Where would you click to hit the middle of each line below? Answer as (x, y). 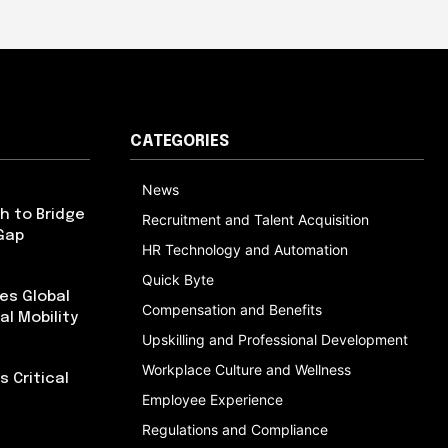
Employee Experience (212, 399)
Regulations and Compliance (235, 429)
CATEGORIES (179, 141)
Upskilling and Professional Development (275, 339)
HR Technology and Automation (245, 249)
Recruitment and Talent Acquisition (255, 219)
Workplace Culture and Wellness (246, 369)
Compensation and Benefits (232, 309)
